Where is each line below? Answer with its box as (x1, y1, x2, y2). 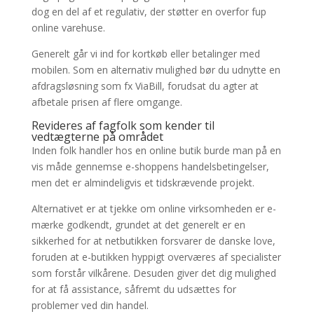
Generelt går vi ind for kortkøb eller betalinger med (31, 47, 260, 60)
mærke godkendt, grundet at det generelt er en (31, 218, 245, 231)
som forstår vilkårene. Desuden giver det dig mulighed (31, 266, 276, 280)
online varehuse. (31, 21, 105, 34)
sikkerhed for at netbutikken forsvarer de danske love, (31, 234, 275, 247)
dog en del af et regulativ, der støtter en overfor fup (31, 5, 266, 18)
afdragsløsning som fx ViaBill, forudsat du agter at (31, 79, 259, 93)
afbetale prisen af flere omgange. (31, 95, 182, 109)
